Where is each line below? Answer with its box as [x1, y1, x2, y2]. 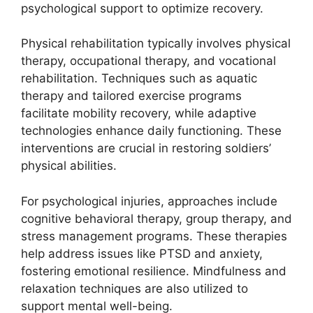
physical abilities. [21, 159, 117, 173]
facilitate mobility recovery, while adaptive [21, 106, 256, 120]
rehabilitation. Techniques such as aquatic [21, 71, 257, 85]
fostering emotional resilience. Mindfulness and [21, 263, 286, 278]
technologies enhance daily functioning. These [21, 124, 282, 138]
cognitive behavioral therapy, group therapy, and [21, 211, 292, 226]
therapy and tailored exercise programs [21, 89, 242, 103]
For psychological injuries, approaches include [21, 194, 277, 208]
